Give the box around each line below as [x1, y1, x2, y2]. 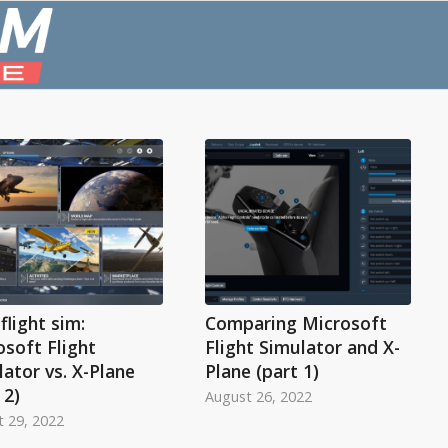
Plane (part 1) [204, 359, 319, 384]
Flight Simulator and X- [204, 335, 400, 360]
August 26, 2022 [204, 387, 312, 407]
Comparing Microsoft [204, 311, 387, 336]
